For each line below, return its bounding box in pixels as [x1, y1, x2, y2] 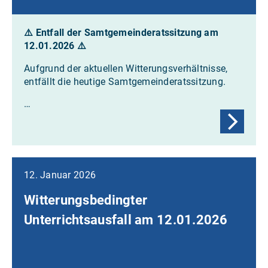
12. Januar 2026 [24, 169, 96, 181]
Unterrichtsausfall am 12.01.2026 [24, 212, 228, 227]
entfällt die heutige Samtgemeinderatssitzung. [24, 75, 226, 87]
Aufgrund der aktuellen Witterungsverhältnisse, [24, 62, 228, 74]
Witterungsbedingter [24, 192, 148, 208]
